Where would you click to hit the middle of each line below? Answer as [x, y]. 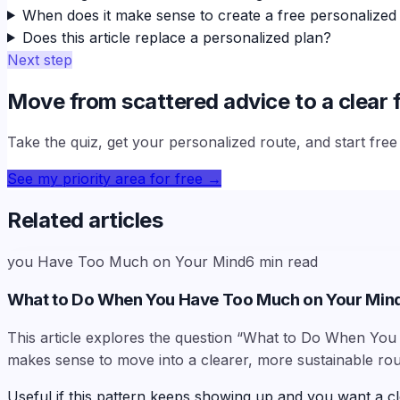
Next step [40, 59]
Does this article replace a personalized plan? [176, 37]
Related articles [85, 221]
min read [288, 262]
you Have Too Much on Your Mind [126, 262]
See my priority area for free [105, 179]
